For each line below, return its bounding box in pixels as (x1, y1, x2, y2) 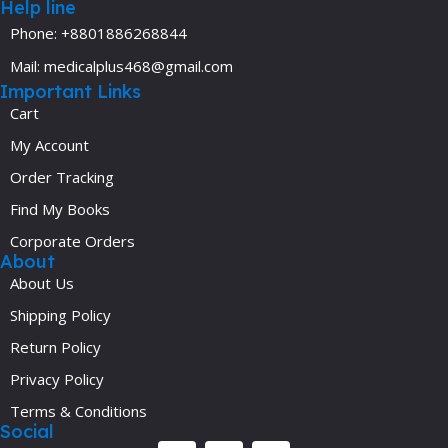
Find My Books (10, 199, 110, 219)
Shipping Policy (10, 305, 111, 325)
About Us (10, 273, 74, 293)
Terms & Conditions (10, 401, 147, 421)
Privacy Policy (10, 369, 104, 389)
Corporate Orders (10, 231, 135, 251)
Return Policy (10, 337, 101, 357)
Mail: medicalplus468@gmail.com (10, 56, 233, 76)
